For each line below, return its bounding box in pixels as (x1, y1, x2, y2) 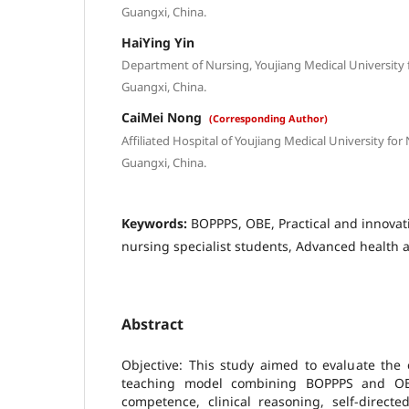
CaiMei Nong (121, 108, 205, 126)
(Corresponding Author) (209, 110, 328, 125)
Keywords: (121, 214, 191, 232)
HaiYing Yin (121, 33, 194, 51)
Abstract (121, 313, 184, 334)
